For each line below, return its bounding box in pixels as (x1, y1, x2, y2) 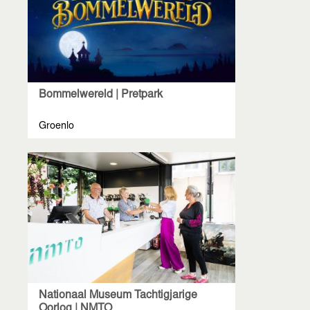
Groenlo (39, 122, 74, 132)
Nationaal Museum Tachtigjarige (39, 290, 197, 302)
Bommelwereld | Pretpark (39, 89, 163, 101)
